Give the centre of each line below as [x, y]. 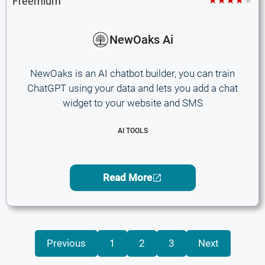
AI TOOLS [132, 131]
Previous [66, 243]
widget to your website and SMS [132, 103]
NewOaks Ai [141, 39]
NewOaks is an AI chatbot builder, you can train [132, 73]
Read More [127, 177]
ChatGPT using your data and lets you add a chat [132, 88]
